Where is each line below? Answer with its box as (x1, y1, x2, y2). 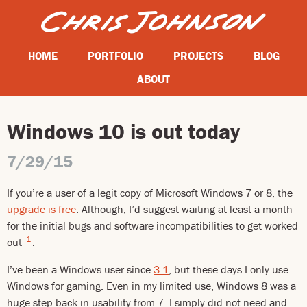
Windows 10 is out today (7, 118, 240, 145)
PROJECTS (173, 49, 223, 62)
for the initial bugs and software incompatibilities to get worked (7, 219, 298, 232)
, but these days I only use (169, 262, 288, 276)
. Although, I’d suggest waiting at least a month (76, 202, 293, 216)
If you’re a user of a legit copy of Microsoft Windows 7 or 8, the (7, 186, 293, 199)
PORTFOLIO (87, 49, 143, 62)
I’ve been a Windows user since (7, 262, 153, 276)
